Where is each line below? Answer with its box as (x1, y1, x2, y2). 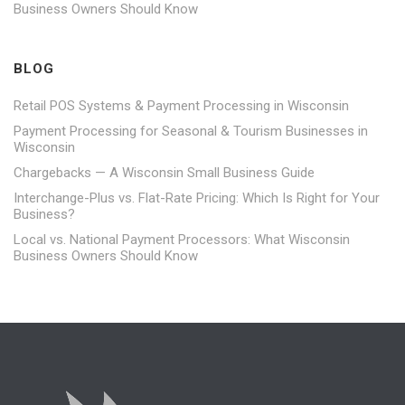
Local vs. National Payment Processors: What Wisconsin (14, 231, 350, 248)
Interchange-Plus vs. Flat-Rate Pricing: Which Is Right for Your (14, 189, 380, 206)
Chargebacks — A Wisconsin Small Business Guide (14, 164, 315, 181)
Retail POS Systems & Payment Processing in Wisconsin (14, 97, 349, 114)
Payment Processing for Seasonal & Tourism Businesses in (14, 122, 368, 139)
